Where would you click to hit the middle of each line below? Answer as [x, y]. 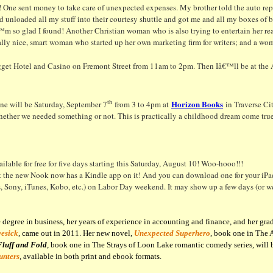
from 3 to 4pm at [142, 105]
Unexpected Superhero [172, 233]
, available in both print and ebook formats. [90, 257]
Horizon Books [197, 104]
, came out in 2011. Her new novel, [76, 233]
